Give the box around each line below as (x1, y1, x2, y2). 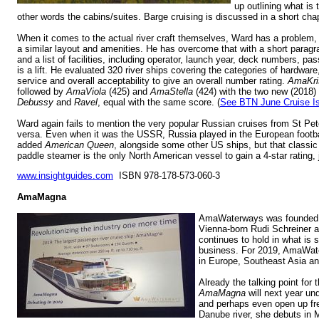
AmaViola (66, 85, 106, 97)
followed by (17, 85, 66, 97)
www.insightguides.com (17, 170, 113, 182)
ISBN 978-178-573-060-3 (113, 170, 220, 182)
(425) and (106, 85, 150, 97)
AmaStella (150, 85, 193, 97)
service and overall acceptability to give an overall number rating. (17, 75, 288, 86)
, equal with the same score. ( (98, 96, 220, 108)
